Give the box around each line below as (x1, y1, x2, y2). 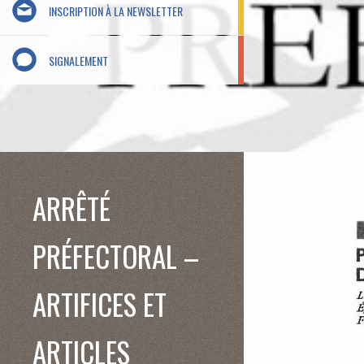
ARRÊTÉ (32, 187, 110, 229)
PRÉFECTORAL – (32, 235, 199, 277)
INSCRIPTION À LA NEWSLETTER (49, 2, 183, 19)
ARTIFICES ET (32, 283, 167, 325)
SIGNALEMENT (49, 51, 108, 69)
